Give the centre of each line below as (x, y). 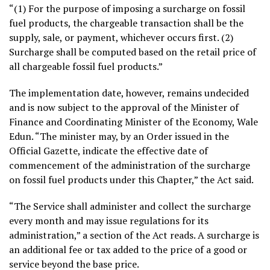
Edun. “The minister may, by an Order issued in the (119, 136)
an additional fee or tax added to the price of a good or (128, 249)
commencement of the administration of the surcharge (130, 165)
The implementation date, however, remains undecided (129, 93)
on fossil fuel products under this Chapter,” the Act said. (131, 179)
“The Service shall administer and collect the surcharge (130, 206)
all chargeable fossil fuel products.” (86, 66)
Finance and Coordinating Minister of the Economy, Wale (133, 121)
